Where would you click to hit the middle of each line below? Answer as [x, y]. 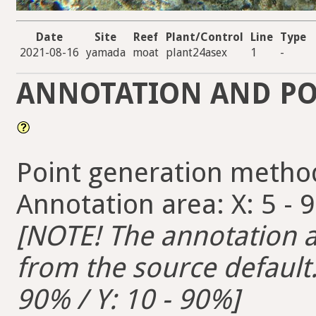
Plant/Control [205, 37]
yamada [106, 53]
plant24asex [196, 53]
